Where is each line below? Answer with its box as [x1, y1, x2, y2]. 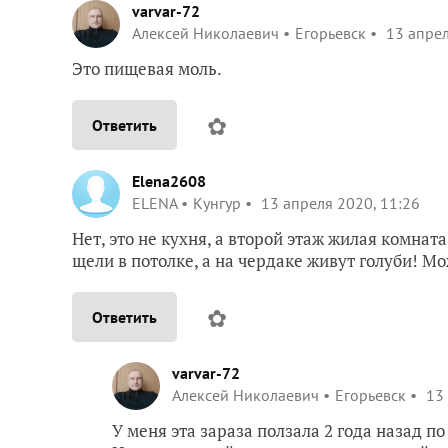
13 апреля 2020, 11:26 [257, 192, 420, 213]
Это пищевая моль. [72, 56, 222, 80]
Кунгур [193, 192, 241, 213]
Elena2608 [132, 170, 206, 191]
